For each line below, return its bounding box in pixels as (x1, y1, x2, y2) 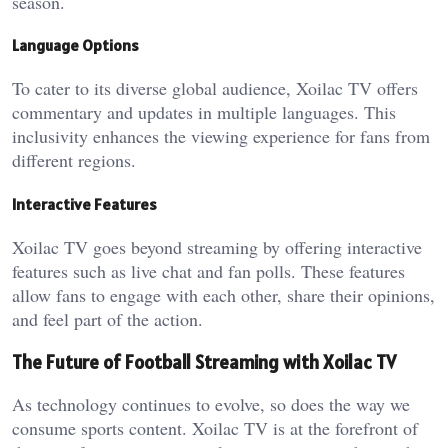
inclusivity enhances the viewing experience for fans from (12, 124, 430, 149)
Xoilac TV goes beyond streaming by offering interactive (12, 234, 422, 259)
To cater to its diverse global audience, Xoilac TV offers (12, 76, 418, 101)
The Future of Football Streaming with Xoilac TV (12, 349, 396, 374)
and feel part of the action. (12, 306, 203, 331)
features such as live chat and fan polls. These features (12, 258, 405, 283)
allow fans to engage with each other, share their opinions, (12, 282, 435, 307)
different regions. (12, 148, 136, 173)
